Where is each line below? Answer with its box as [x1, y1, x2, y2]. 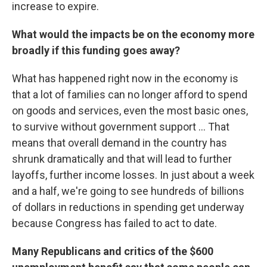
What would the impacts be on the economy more [12, 28, 254, 41]
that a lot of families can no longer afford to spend [12, 88, 247, 101]
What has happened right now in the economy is [12, 72, 238, 85]
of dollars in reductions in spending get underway [12, 201, 244, 213]
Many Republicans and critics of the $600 [12, 245, 213, 257]
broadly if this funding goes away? [12, 44, 180, 57]
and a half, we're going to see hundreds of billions [12, 185, 244, 197]
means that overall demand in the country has [12, 136, 227, 149]
